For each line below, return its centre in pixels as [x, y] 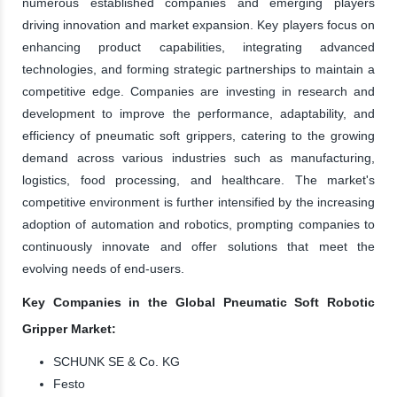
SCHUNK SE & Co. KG [117, 361]
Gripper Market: [69, 328]
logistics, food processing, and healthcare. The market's [198, 179]
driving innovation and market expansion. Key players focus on [198, 24]
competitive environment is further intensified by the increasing [198, 202]
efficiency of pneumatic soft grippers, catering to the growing [198, 135]
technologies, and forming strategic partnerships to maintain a [198, 69]
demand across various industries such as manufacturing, [198, 157]
